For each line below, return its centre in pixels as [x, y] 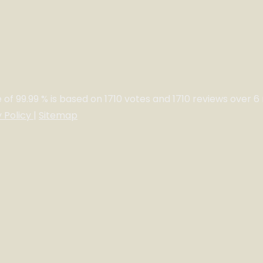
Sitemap [58, 115]
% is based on [72, 99]
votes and [147, 99]
